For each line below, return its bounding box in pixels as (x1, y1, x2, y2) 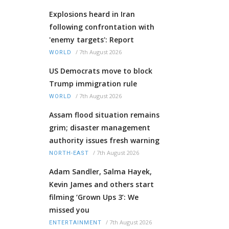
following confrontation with (49, 22, 154, 32)
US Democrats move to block (49, 66, 152, 76)
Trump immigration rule (49, 79, 137, 89)
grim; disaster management (49, 123, 150, 133)
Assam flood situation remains (49, 110, 159, 120)
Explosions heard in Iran (49, 9, 135, 19)
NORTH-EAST (49, 150, 89, 157)
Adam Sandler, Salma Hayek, (49, 167, 152, 177)
